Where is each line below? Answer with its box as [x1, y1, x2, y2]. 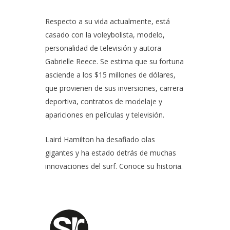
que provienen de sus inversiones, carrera [45, 83, 183, 93]
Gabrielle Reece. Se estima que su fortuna [45, 56, 184, 66]
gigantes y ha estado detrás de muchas [45, 148, 176, 158]
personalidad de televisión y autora [45, 43, 161, 53]
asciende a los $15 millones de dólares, [45, 70, 176, 80]
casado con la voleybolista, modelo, [45, 30, 165, 40]
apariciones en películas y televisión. [45, 110, 164, 120]
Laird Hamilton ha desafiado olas [45, 135, 155, 144]
